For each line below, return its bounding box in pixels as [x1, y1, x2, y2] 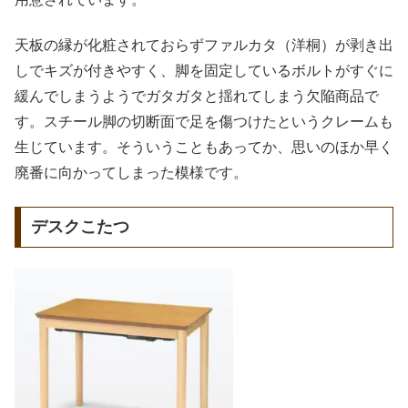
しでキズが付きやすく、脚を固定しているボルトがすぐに [15, 63, 393, 79]
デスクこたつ [30, 218, 129, 237]
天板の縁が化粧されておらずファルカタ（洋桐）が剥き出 [15, 37, 393, 54]
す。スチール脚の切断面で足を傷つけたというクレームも [15, 114, 393, 130]
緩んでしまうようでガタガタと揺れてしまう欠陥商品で [15, 88, 379, 105]
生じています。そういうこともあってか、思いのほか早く [15, 139, 393, 156]
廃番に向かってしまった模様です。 [15, 165, 248, 181]
